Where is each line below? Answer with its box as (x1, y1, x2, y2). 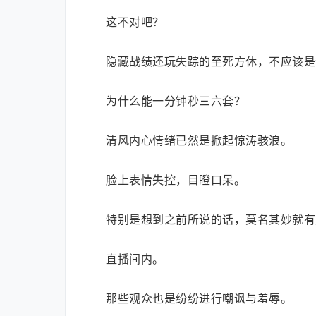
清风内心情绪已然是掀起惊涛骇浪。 (106, 133, 292, 147)
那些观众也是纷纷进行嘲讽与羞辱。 (106, 291, 292, 305)
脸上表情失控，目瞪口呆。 (106, 173, 245, 187)
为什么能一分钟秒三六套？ (106, 94, 245, 108)
